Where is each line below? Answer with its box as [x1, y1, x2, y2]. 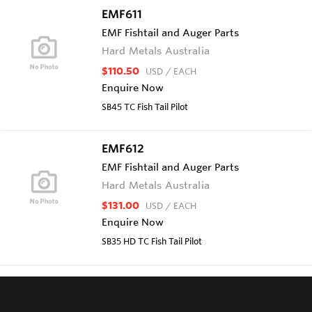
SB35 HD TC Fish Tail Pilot [102, 235, 202, 247]
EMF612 [102, 141, 144, 155]
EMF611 [102, 6, 142, 21]
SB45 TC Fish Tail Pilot [102, 100, 188, 112]
